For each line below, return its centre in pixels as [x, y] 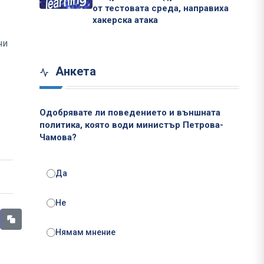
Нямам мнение [85, 232]
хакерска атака [125, 20]
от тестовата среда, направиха [161, 9]
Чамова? [58, 138]
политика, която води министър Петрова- [131, 125]
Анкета [74, 72]
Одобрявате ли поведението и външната [130, 113]
